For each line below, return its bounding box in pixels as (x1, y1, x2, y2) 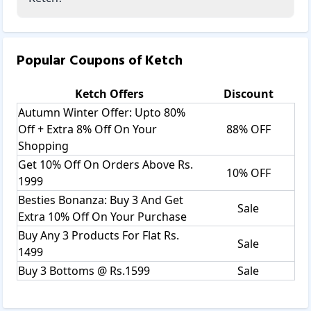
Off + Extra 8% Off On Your (18, 121, 157, 137)
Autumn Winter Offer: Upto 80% (18, 104, 185, 120)
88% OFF (226, 121, 271, 137)
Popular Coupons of (17, 49, 145, 72)
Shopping (18, 137, 69, 153)
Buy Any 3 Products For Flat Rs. (18, 227, 179, 243)
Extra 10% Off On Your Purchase (18, 208, 187, 224)
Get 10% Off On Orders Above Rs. (18, 156, 193, 172)
